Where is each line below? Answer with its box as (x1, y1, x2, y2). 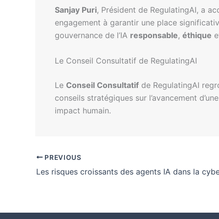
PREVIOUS (43, 153, 82, 161)
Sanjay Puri (55, 5, 97, 15)
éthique (182, 30, 212, 41)
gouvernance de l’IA (55, 30, 130, 41)
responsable (130, 30, 178, 41)
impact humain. (55, 105, 111, 115)
